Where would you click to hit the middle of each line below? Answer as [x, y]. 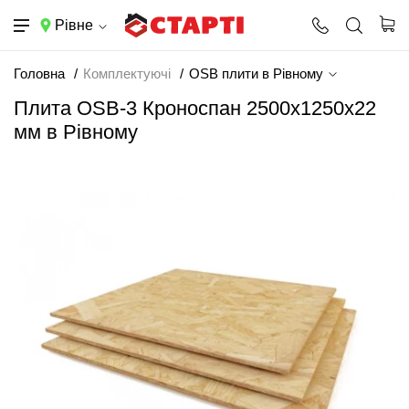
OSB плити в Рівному [258, 73]
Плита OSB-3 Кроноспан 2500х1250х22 [195, 108]
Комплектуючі [127, 73]
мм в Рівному [76, 132]
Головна [39, 73]
